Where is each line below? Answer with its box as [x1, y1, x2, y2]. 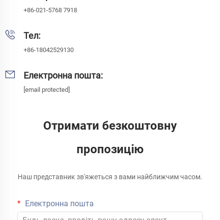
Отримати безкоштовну [43, 118, 177, 133]
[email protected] [24, 85, 70, 93]
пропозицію [77, 142, 143, 156]
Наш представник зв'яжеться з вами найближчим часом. [18, 172, 202, 181]
